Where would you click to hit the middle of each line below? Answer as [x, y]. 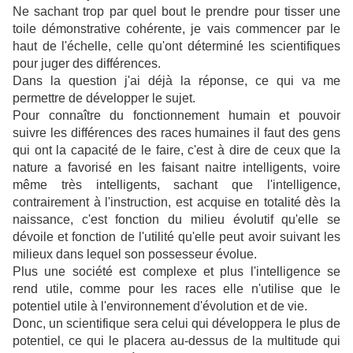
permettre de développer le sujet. [104, 98]
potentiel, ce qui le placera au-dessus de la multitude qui [176, 341]
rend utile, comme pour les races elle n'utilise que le [176, 289]
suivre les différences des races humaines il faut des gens [176, 133]
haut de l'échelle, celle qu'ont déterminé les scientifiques [176, 46]
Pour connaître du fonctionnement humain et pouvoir [176, 116]
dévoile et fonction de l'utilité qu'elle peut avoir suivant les [176, 237]
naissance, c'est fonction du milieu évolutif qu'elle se [176, 220]
